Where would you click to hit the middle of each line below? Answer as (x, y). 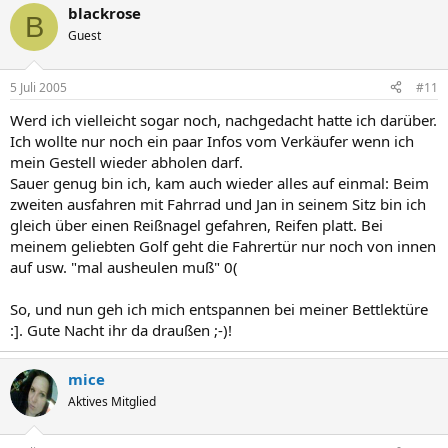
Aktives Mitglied (112, 401)
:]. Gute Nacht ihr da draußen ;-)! (121, 329)
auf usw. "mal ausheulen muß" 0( (124, 266)
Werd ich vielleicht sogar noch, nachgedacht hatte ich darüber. (223, 119)
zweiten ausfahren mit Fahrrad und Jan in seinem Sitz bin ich (218, 203)
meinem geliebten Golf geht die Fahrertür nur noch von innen (223, 245)
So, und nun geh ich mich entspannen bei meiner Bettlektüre (219, 308)
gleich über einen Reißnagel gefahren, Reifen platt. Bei (196, 224)
